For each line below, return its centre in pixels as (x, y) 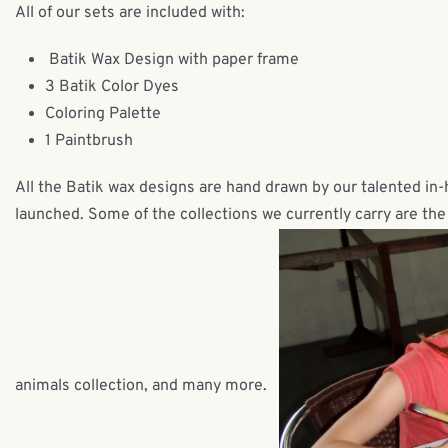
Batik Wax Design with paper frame (172, 59)
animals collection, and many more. (147, 385)
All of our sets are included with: (130, 12)
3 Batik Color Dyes (112, 86)
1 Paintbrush (89, 140)
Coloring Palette (103, 113)
